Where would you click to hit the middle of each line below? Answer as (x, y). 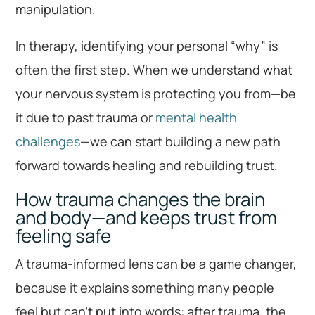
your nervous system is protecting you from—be (156, 94)
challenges (48, 142)
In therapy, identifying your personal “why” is (147, 46)
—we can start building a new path (181, 142)
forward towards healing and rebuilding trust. (147, 166)
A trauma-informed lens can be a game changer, (156, 264)
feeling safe (64, 236)
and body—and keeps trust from (147, 218)
